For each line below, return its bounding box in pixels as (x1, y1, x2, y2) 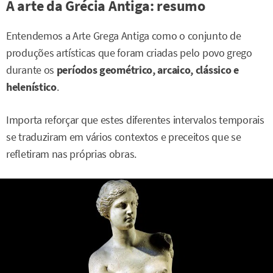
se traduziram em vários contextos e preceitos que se (6, 130, 241, 144)
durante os (6, 63, 57, 77)
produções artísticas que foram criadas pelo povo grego (6, 46, 252, 60)
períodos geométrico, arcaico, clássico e (56, 63, 239, 77)
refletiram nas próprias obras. (6, 147, 136, 161)
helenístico (6, 80, 57, 94)
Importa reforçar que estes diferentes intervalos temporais (6, 113, 264, 127)
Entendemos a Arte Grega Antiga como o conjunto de (6, 29, 241, 43)
